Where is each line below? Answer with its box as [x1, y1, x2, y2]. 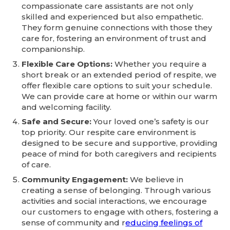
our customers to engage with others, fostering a [22, 206, 219, 217]
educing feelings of [125, 217, 203, 227]
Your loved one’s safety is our [91, 117, 209, 127]
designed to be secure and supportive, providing [22, 138, 218, 148]
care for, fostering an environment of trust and [22, 33, 207, 44]
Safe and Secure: [22, 117, 92, 127]
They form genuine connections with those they [22, 23, 213, 33]
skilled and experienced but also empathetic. [22, 12, 204, 22]
